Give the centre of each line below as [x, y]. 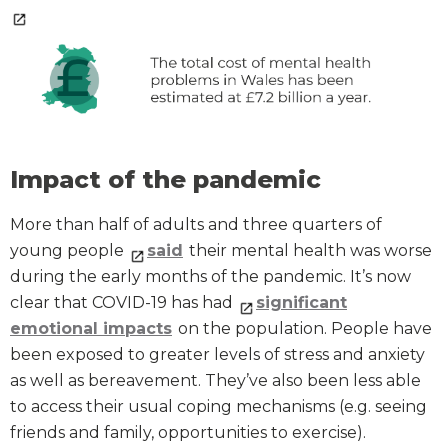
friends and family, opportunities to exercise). [188, 433]
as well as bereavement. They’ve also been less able [215, 381]
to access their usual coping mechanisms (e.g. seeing [218, 407]
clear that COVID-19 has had [123, 303]
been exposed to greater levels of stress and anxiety [217, 355]
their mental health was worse [308, 251]
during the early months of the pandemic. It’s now [210, 277]
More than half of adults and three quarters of [196, 225]
